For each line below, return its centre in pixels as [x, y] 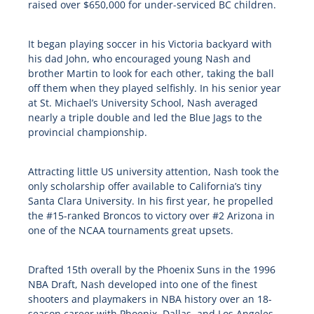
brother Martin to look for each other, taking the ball [151, 74]
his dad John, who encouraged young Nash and [139, 59]
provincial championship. [87, 132]
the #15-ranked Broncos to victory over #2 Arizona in [151, 216]
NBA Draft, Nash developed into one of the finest [142, 285]
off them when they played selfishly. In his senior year [154, 88]
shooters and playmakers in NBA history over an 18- [150, 299]
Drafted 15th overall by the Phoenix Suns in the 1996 [151, 270]
